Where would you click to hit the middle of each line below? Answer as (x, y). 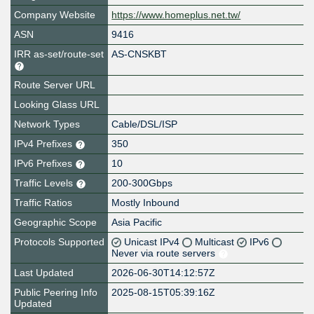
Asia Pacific (137, 223)
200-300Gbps (142, 183)
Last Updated (44, 273)
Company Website (55, 15)
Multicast (216, 242)
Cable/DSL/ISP (145, 124)
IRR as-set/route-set (59, 54)
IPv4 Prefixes (45, 144)
